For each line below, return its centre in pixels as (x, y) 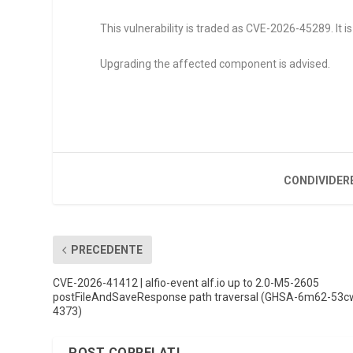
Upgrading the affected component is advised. (216, 64)
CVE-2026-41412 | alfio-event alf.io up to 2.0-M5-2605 (186, 283)
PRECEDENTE (107, 250)
